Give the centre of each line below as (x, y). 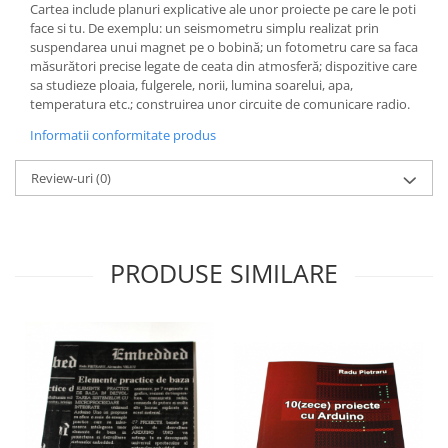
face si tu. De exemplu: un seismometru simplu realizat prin (204, 27)
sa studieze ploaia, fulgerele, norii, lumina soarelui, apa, (191, 84)
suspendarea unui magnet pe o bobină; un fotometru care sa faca (224, 46)
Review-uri (63, 177)
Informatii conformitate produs (123, 134)
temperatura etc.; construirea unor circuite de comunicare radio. (221, 103)
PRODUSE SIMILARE (224, 272)
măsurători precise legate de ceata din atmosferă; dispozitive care (223, 65)
